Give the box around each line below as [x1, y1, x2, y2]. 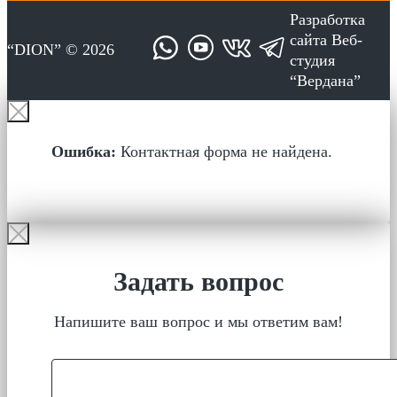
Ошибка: [51, 142, 116, 160]
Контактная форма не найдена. [116, 142, 332, 160]
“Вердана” [289, 71, 361, 90]
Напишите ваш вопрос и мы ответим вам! [54, 312, 343, 331]
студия [289, 51, 335, 69]
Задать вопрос [113, 266, 284, 296]
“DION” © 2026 [7, 41, 114, 59]
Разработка [289, 10, 365, 28]
